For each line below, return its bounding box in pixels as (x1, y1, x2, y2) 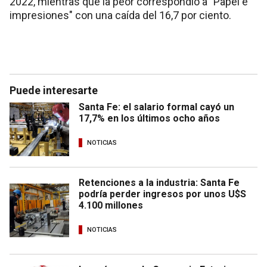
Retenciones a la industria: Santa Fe (79, 176, 240, 188)
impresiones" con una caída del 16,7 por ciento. (10, 8, 231, 21)
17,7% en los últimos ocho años (79, 112, 220, 124)
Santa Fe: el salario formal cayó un (79, 101, 234, 113)
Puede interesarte (10, 83, 98, 97)
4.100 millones (79, 199, 143, 211)
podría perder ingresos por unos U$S (79, 188, 246, 200)
